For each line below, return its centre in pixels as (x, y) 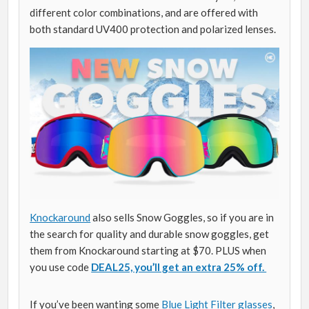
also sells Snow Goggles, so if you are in (182, 218)
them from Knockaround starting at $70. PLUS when (148, 251)
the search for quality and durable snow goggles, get (150, 234)
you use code (61, 267)
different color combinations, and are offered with (144, 13)
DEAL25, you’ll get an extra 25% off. (179, 267)
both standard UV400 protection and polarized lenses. (153, 29)
